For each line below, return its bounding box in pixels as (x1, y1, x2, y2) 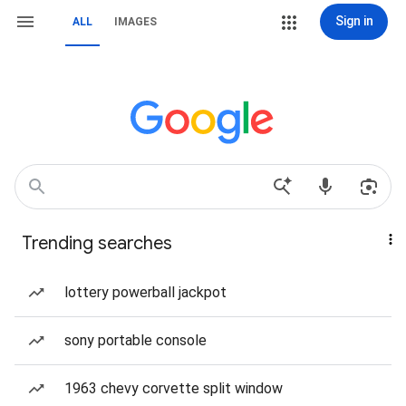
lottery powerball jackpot (64, 284, 227, 301)
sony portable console (64, 332, 207, 349)
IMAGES (114, 15, 157, 28)
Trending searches (22, 232, 172, 255)
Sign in (334, 14, 373, 28)
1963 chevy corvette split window (64, 380, 283, 397)
